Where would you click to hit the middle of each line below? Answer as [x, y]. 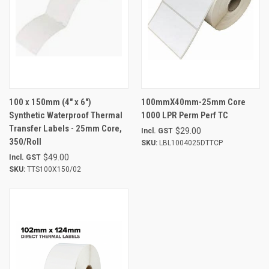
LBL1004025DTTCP [190, 143]
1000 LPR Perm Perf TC [184, 115]
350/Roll [25, 141]
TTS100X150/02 [53, 169]
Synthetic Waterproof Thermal [66, 115]
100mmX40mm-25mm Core [193, 102]
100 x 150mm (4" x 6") [50, 102]
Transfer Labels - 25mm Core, [65, 128]
